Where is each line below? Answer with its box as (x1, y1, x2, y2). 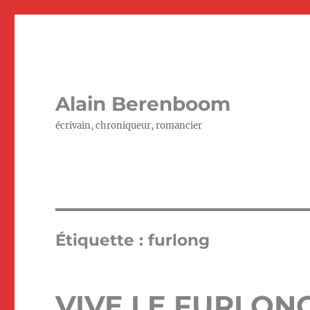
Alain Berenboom (55, 92, 231, 116)
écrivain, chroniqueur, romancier (55, 120, 203, 131)
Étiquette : (55, 230, 149, 250)
